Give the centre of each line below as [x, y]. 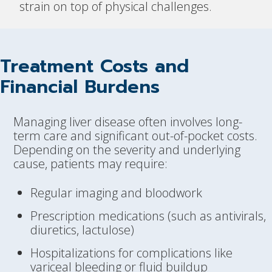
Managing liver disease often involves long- [128, 122]
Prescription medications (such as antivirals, [148, 216]
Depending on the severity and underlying [127, 150]
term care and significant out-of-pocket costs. [136, 136]
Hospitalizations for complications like [131, 253]
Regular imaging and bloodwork [116, 192]
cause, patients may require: [91, 164]
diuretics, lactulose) [82, 229]
